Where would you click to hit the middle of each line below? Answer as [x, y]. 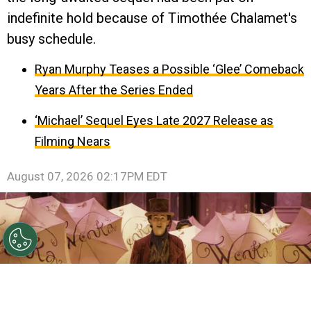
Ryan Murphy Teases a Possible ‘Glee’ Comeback [169, 69]
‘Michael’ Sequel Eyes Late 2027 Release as [154, 121]
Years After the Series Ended [114, 90]
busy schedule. [51, 39]
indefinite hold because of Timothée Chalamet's [152, 18]
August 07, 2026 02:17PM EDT [87, 177]
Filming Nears [73, 142]
